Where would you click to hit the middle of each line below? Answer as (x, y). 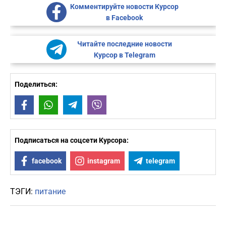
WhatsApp (74, 105)
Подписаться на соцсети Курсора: (72, 140)
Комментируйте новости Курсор (124, 7)
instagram (104, 161)
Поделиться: (36, 84)
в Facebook (124, 18)
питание (50, 192)
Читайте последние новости (124, 44)
